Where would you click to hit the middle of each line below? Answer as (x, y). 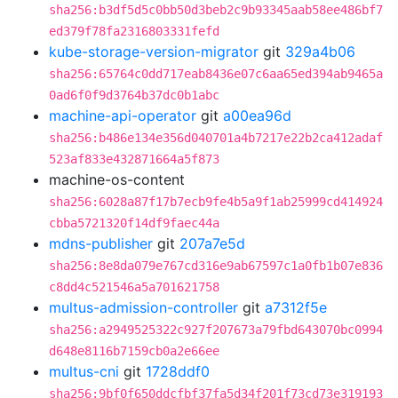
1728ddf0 (178, 371)
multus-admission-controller (143, 307)
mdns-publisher (101, 243)
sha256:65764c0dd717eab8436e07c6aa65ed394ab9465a (216, 74)
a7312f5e (296, 307)
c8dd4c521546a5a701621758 (134, 287)
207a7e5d (212, 243)
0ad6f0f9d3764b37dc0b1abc (134, 95)
